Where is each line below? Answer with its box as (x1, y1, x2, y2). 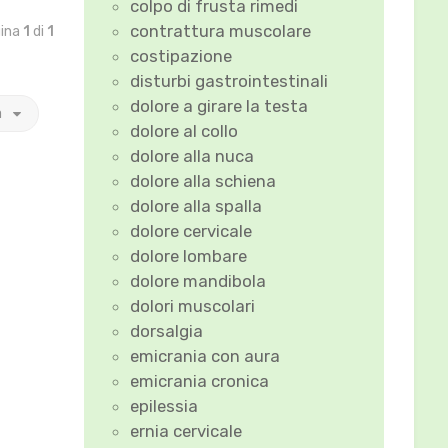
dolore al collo (130, 120, 239, 141)
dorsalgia (130, 320, 204, 341)
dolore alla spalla (130, 195, 263, 216)
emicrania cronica (130, 370, 270, 391)
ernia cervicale (130, 420, 243, 441)
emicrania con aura (130, 345, 281, 366)
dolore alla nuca (130, 145, 255, 166)
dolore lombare (130, 245, 248, 266)
